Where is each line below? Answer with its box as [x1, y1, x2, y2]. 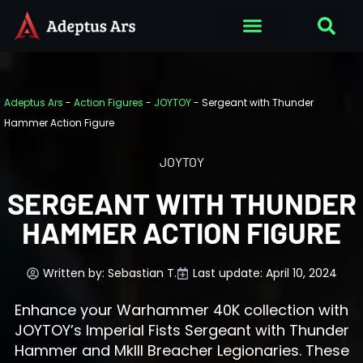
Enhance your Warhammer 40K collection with [15, 299, 348, 320]
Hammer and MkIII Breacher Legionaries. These [14, 340, 349, 361]
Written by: [42, 264, 108, 281]
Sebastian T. [107, 264, 177, 281]
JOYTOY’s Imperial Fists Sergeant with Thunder [14, 319, 349, 340]
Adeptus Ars [4, 95, 63, 109]
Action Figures [74, 95, 143, 109]
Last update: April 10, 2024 [192, 264, 337, 281]
